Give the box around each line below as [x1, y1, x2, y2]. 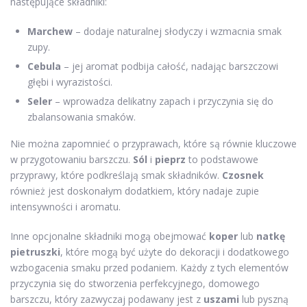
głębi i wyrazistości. [27, 75, 112, 89]
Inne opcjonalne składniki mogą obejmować [10, 230, 209, 243]
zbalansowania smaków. [27, 110, 136, 124]
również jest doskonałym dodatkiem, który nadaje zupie [10, 184, 259, 198]
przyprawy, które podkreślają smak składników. [10, 169, 222, 182]
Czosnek [222, 169, 264, 182]
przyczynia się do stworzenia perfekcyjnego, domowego [10, 277, 260, 291]
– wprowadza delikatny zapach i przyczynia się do [52, 95, 273, 108]
